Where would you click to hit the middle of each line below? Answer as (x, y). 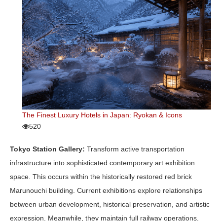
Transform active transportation (135, 149)
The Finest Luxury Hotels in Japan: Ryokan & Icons (102, 115)
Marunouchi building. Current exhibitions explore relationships (106, 191)
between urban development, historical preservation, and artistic (110, 204)
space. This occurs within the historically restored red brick (101, 177)
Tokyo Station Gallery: (47, 149)
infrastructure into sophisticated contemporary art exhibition (102, 163)
